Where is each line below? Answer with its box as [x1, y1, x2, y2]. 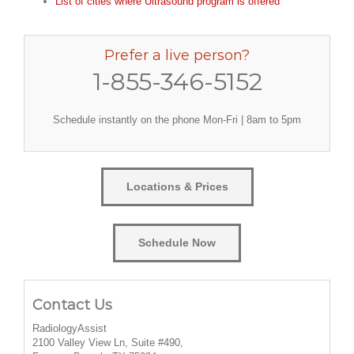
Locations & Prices [126, 180, 228, 194]
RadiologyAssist [32, 322, 107, 334]
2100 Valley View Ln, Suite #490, [32, 336, 183, 348]
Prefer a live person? [104, 47, 250, 65]
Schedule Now [138, 236, 216, 250]
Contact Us [32, 296, 112, 314]
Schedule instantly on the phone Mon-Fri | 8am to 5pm [53, 114, 301, 126]
